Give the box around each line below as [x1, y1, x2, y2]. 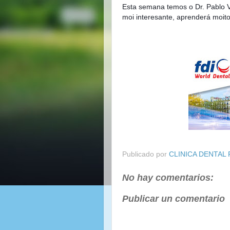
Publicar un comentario [122, 194, 225, 204]
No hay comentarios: [122, 172, 214, 183]
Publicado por [122, 150, 169, 158]
